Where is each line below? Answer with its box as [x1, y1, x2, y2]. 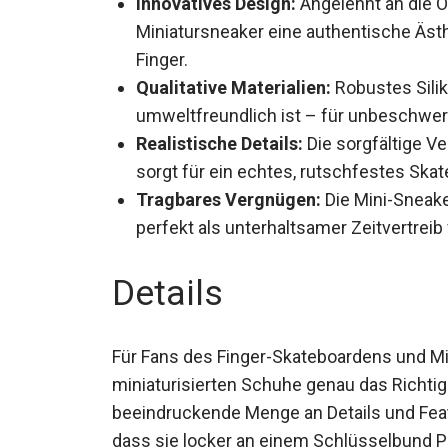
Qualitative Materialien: [136, 72, 331, 94]
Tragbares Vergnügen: [136, 184, 321, 206]
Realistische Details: [136, 128, 303, 150]
